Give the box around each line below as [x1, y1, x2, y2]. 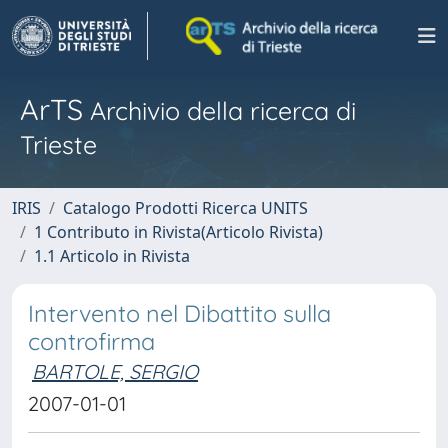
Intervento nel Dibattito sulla [28, 299, 331, 328]
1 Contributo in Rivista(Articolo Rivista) [34, 221, 323, 243]
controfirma [28, 327, 155, 356]
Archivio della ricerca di [83, 95, 356, 126]
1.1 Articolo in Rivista [34, 245, 190, 267]
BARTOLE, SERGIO [32, 359, 198, 384]
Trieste [20, 129, 97, 160]
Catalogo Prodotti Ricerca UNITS [63, 197, 308, 219]
